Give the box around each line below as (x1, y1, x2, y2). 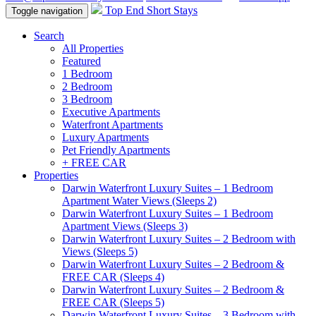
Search (34, 30, 64, 42)
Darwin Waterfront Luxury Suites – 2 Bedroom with (62, 233, 296, 245)
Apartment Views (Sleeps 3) (62, 220, 188, 232)
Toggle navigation (11, 6, 83, 16)
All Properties (62, 42, 123, 54)
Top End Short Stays (105, 4, 197, 16)
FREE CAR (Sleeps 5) (62, 296, 164, 308)
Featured (62, 55, 101, 67)
